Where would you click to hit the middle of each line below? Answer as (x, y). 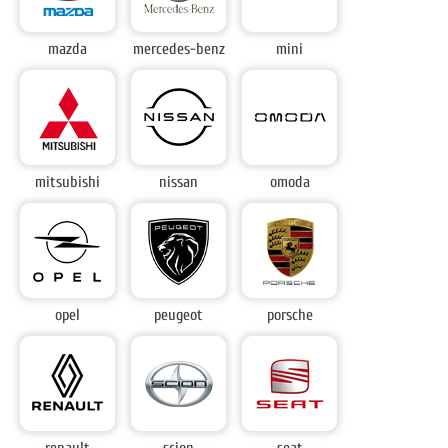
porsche (289, 315)
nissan (179, 182)
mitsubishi (68, 182)
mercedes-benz (178, 49)
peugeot (179, 315)
